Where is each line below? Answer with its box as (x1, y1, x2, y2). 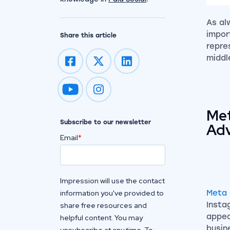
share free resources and (60, 201, 147, 210)
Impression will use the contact (60, 176, 165, 185)
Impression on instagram (98, 89, 187, 98)
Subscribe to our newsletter (60, 119, 151, 126)
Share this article (60, 32, 117, 39)
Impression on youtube (69, 89, 152, 98)
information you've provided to (60, 188, 164, 198)
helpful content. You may (60, 213, 143, 222)
